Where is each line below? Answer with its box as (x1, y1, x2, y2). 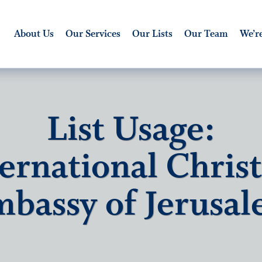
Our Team (184, 27, 228, 40)
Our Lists (132, 27, 173, 40)
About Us (13, 27, 54, 40)
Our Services (65, 27, 120, 40)
